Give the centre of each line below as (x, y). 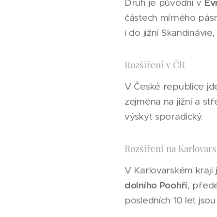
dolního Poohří (156, 185)
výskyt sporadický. (164, 116)
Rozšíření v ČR (155, 64)
